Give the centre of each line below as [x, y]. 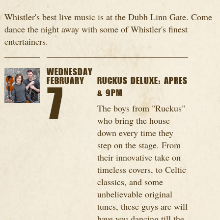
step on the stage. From [139, 145]
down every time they [136, 133]
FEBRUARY [65, 81]
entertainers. [26, 41]
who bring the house [134, 121]
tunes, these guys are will [143, 206]
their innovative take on [139, 157]
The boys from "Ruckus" [141, 108]
